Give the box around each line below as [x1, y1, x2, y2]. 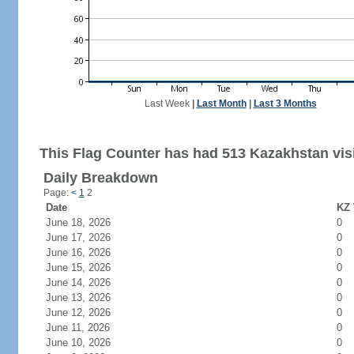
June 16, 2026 [45, 247, 130, 258]
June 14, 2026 [45, 277, 130, 288]
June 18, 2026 [45, 217, 130, 228]
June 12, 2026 [45, 307, 130, 318]
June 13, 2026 [45, 292, 130, 303]
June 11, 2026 [45, 322, 129, 333]
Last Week [144, 98, 190, 109]
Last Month [196, 98, 247, 109]
